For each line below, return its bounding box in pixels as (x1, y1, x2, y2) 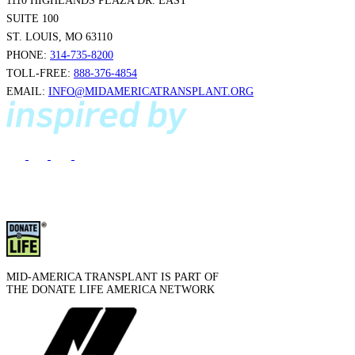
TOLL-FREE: (6, 67, 74, 79)
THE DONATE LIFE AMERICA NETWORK (6, 283, 215, 296)
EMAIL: (6, 85, 48, 97)
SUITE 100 (6, 12, 59, 25)
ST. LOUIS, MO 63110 (6, 30, 113, 43)
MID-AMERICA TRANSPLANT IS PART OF (6, 270, 219, 283)
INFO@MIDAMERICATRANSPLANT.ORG (48, 85, 254, 97)
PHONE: (6, 48, 50, 61)
